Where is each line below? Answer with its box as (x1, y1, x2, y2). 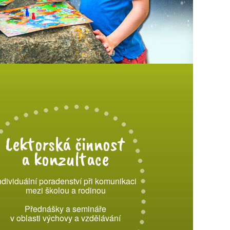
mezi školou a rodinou (25, 184, 106, 196)
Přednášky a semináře (25, 203, 106, 215)
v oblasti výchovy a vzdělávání (10, 212, 121, 224)
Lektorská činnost (6, 132, 124, 156)
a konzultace (21, 147, 109, 171)
